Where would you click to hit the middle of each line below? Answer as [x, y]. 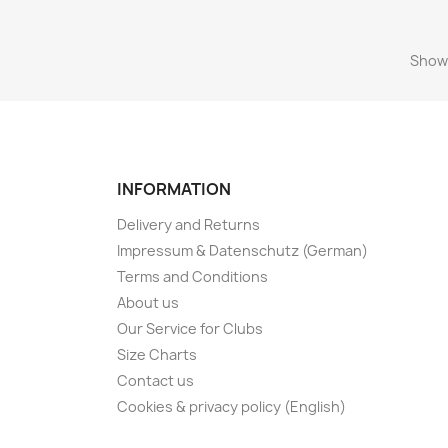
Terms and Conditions [192, 276]
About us [148, 302]
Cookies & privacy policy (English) [231, 406]
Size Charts [157, 354]
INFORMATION [174, 188]
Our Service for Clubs [190, 328]
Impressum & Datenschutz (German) [242, 250]
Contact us [155, 380]
